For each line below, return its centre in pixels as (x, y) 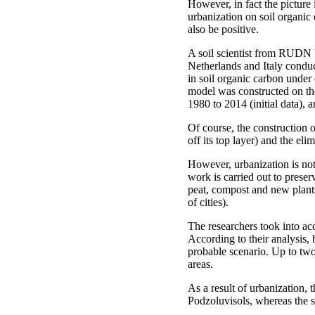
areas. (200, 264)
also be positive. (223, 29)
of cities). (208, 202)
